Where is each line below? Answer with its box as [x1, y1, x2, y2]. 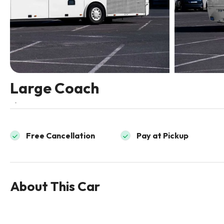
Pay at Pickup [136, 130, 189, 141]
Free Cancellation [26, 130, 95, 141]
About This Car [10, 178, 100, 195]
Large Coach [10, 78, 99, 98]
